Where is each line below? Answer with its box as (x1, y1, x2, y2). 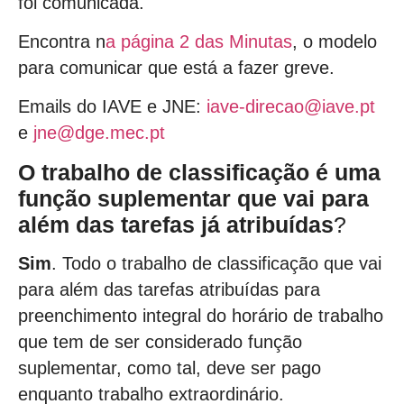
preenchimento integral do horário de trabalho (18, 306, 383, 326)
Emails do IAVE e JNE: (18, 96, 207, 117)
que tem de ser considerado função (18, 332, 302, 353)
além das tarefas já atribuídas (18, 211, 334, 237)
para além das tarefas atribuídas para (18, 280, 320, 300)
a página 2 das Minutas (106, 31, 292, 51)
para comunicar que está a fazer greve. (18, 57, 335, 78)
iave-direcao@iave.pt (207, 96, 375, 117)
